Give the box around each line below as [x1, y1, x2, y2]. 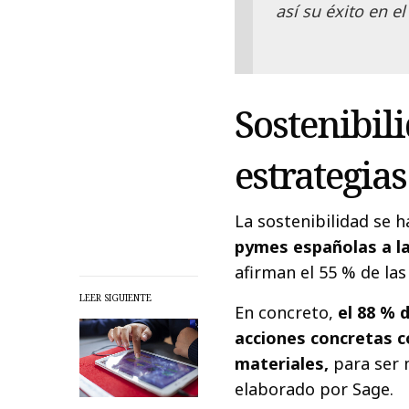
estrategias [235, 150, 406, 201]
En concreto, [235, 301, 334, 324]
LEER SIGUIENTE [79, 290, 152, 304]
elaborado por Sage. [235, 378, 394, 401]
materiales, [235, 352, 329, 375]
